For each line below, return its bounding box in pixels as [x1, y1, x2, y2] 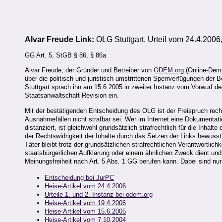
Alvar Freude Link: [25, 35, 96, 44]
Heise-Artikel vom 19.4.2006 [45, 199, 126, 207]
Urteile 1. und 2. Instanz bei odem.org [45, 190, 153, 198]
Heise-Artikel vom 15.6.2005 [45, 207, 126, 215]
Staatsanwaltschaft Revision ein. [25, 92, 119, 100]
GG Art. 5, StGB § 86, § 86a [25, 52, 106, 59]
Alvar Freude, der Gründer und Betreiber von [25, 66, 154, 74]
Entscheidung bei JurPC [45, 173, 114, 181]
